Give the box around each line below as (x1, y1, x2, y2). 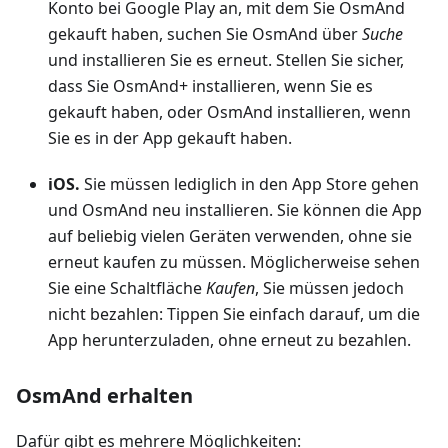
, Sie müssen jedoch (255, 277, 404, 299)
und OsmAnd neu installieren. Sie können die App (48, 199, 422, 221)
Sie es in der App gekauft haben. (48, 127, 292, 149)
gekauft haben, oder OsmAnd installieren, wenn (48, 101, 411, 123)
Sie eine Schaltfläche (48, 277, 206, 299)
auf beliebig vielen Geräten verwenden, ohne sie (48, 225, 412, 247)
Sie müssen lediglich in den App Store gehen (80, 173, 419, 195)
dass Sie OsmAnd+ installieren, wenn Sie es (48, 75, 373, 97)
